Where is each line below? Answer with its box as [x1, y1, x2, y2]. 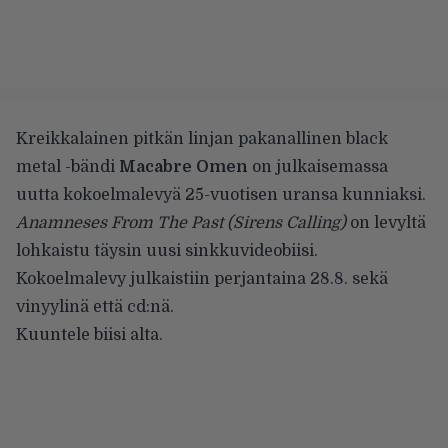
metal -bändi [16, 158, 119, 177]
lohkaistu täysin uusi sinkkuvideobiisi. [16, 242, 318, 261]
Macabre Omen [119, 158, 248, 177]
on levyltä [346, 214, 426, 233]
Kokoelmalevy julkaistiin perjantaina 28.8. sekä [16, 270, 388, 289]
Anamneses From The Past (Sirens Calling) [16, 214, 346, 233]
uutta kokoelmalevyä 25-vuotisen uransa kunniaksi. [16, 186, 426, 205]
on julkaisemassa [248, 158, 388, 177]
